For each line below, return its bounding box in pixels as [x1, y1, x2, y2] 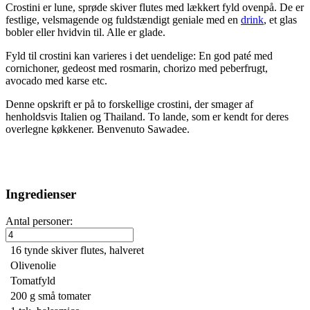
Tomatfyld [10, 274, 55, 286]
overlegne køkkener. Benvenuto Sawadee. [6, 122, 190, 135]
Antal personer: [6, 215, 73, 227]
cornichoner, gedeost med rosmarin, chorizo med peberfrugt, [6, 62, 268, 74]
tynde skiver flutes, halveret [24, 244, 144, 256]
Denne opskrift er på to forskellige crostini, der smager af [6, 98, 253, 110]
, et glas [264, 13, 297, 26]
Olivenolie [10, 259, 56, 271]
